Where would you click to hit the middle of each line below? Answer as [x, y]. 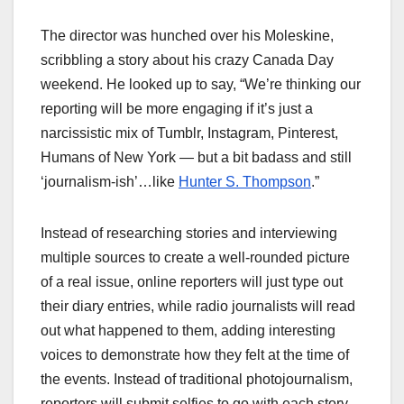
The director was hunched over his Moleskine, [187, 35]
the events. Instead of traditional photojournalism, [197, 379]
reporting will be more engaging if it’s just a [177, 108]
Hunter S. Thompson [245, 181]
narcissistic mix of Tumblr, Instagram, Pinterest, [189, 133]
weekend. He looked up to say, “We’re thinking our [201, 84]
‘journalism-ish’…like [110, 181]
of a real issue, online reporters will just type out [192, 281]
